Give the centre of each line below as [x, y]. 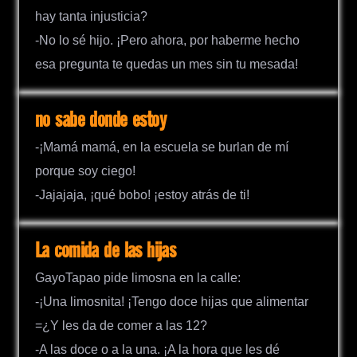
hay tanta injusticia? [91, 16]
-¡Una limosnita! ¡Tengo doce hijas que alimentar [172, 302]
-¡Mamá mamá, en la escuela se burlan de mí [162, 147]
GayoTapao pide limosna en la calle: [138, 278]
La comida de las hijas [106, 251]
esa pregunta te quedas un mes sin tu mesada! [167, 64]
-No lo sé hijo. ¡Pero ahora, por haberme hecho [167, 40]
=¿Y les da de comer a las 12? [121, 326]
